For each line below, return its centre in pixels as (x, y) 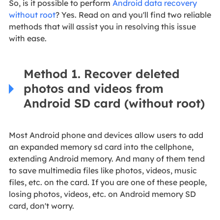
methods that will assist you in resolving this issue (102, 27)
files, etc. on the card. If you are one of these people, (108, 182)
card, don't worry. (41, 206)
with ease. (27, 39)
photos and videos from (93, 89)
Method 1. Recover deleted (101, 74)
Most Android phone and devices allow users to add (106, 135)
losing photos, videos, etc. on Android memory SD (102, 194)
